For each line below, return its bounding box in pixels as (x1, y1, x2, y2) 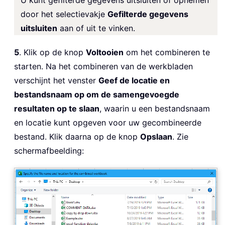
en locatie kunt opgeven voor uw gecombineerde (14, 117, 201, 128)
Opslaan (140, 131, 172, 142)
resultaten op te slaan (14, 103, 99, 114)
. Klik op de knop (19, 47, 86, 57)
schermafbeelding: (14, 145, 84, 156)
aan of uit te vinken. (57, 23, 135, 33)
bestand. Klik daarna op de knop (14, 131, 140, 142)
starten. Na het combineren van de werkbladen (14, 61, 193, 71)
